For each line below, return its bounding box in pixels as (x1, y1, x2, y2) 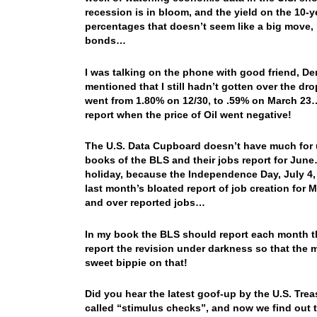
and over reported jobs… (84, 197, 211, 208)
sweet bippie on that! (84, 256, 190, 268)
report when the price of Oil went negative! (84, 108, 294, 120)
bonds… (84, 35, 129, 46)
